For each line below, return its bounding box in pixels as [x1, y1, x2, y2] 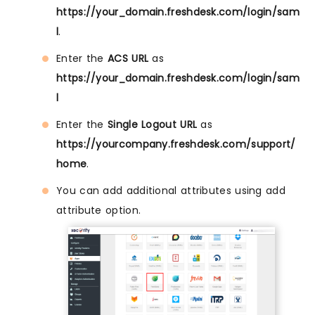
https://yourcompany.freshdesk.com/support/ [56, 137, 296, 152]
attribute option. [56, 203, 141, 218]
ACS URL [108, 51, 149, 66]
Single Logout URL [108, 117, 198, 132]
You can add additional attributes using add [56, 184, 285, 198]
